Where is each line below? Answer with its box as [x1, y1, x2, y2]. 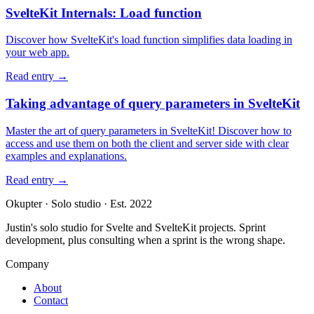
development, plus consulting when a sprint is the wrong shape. [6, 233, 285, 246]
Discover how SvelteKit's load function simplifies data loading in [6, 34, 292, 46]
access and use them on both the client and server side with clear [6, 137, 289, 149]
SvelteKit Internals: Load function [6, 5, 202, 20]
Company [6, 257, 49, 270]
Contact [34, 294, 68, 306]
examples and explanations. [6, 149, 127, 162]
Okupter [6, 197, 42, 210]
